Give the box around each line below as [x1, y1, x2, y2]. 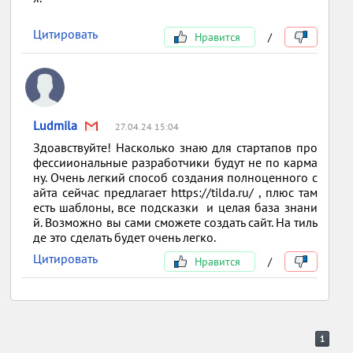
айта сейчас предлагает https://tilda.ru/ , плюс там [33, 184, 318, 200]
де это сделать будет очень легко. [33, 229, 217, 245]
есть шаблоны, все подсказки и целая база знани [33, 199, 318, 215]
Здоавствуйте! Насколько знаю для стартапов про [33, 139, 318, 155]
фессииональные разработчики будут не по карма [33, 154, 318, 170]
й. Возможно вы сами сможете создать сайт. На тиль [33, 214, 318, 230]
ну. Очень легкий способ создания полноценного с [33, 169, 318, 185]
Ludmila [33, 117, 78, 133]
